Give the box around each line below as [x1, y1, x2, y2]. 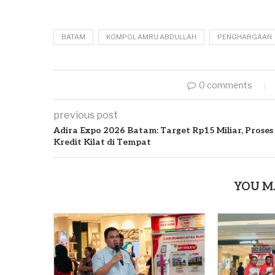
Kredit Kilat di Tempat [53, 136, 151, 147]
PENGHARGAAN [217, 32, 272, 41]
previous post [53, 109, 118, 121]
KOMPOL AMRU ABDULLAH [106, 32, 196, 41]
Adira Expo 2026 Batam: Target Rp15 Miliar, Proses [53, 125, 273, 136]
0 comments [199, 79, 253, 90]
